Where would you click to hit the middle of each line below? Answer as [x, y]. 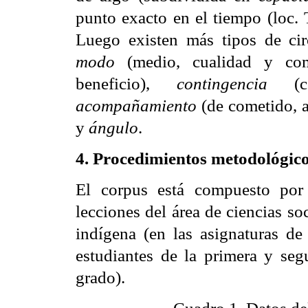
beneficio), [126, 83]
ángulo [113, 127]
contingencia [222, 83]
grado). [100, 277]
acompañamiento [136, 105]
